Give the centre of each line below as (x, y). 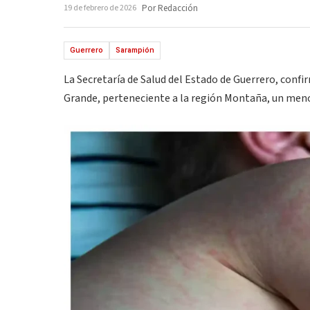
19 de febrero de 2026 (100, 8)
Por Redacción (170, 8)
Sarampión (135, 50)
